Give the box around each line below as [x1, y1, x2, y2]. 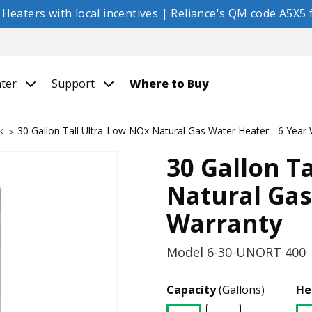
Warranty [166, 207, 283, 240]
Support [52, 76, 97, 91]
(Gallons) [219, 282, 265, 297]
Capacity [166, 282, 219, 297]
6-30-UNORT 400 [207, 244, 306, 260]
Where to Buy [130, 76, 209, 91]
